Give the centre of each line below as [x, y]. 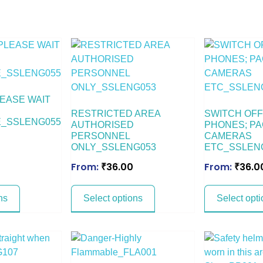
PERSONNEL [101, 136]
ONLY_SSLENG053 [114, 147]
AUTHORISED [103, 124]
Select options [113, 198]
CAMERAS [228, 136]
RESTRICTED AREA [116, 113]
